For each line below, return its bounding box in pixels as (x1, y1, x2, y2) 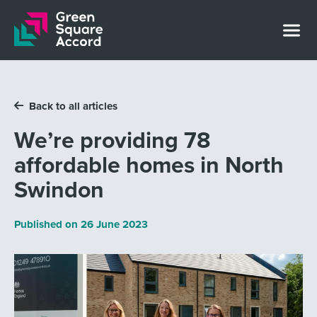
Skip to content (19, 16, 109, 36)
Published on (13, 216, 81, 232)
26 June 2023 (80, 216, 148, 232)
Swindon (13, 172, 104, 206)
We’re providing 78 (13, 122, 211, 156)
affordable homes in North (13, 147, 284, 181)
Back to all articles (28, 98, 117, 115)
